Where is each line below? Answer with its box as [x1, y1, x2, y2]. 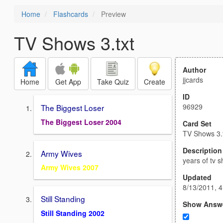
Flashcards [53, 9, 88, 19]
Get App [55, 77, 81, 87]
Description [183, 145, 222, 155]
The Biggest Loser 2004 [41, 116, 121, 127]
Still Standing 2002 [41, 208, 105, 219]
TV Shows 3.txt [14, 30, 134, 55]
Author [183, 65, 206, 75]
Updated [183, 172, 212, 182]
